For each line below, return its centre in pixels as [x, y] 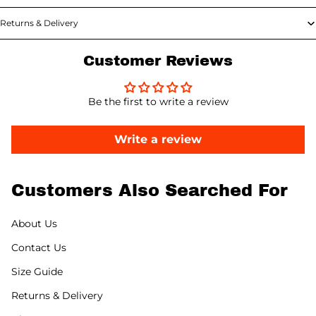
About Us [34, 224]
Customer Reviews [158, 61]
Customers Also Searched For [150, 191]
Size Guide [37, 272]
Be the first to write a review [158, 102]
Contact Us [39, 248]
